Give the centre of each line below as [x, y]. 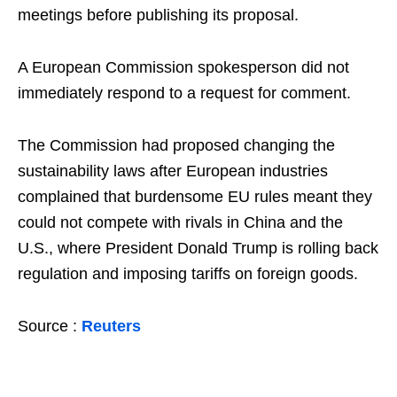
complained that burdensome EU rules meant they [195, 197]
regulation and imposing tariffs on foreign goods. [188, 274]
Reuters [111, 327]
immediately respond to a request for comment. [184, 93]
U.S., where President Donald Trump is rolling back [198, 249]
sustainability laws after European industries [173, 171]
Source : [50, 327]
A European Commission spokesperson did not [183, 68]
